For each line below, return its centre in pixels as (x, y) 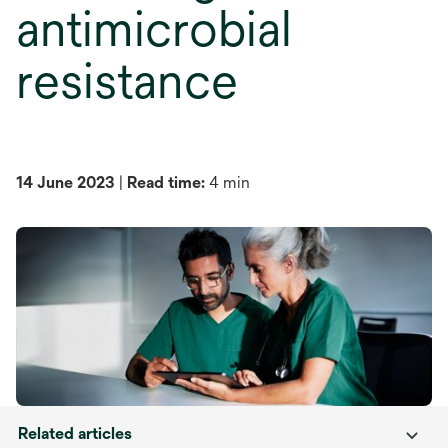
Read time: (166, 182)
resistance (127, 81)
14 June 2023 (65, 182)
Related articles (75, 433)
